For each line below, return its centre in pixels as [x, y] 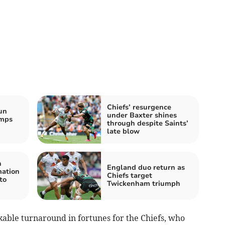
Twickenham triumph [144, 183]
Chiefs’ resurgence [139, 107]
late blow [123, 131]
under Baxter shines [142, 115]
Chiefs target [130, 175]
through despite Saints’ [148, 123]
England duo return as [146, 167]
